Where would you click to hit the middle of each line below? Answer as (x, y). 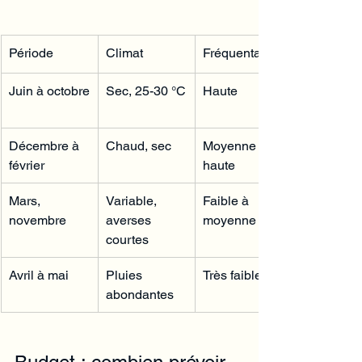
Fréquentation (242, 53)
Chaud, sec (139, 145)
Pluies (126, 275)
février (27, 165)
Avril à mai (39, 275)
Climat (124, 53)
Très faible (232, 275)
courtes (127, 239)
